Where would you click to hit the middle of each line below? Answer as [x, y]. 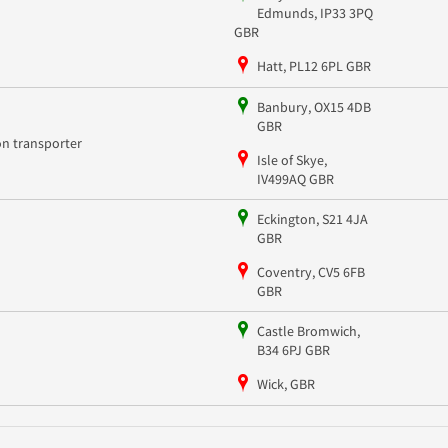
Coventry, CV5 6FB [310, 271]
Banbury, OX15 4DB [313, 106]
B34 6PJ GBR [293, 349]
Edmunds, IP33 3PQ [314, 12]
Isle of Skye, [291, 159]
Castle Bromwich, [308, 330]
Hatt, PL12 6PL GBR [313, 65]
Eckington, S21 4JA [312, 218]
